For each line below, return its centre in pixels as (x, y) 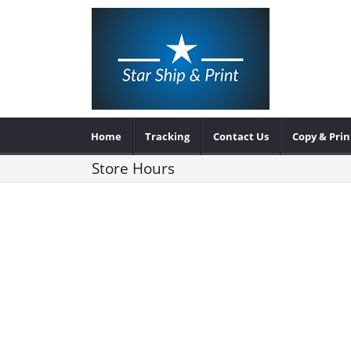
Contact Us (241, 136)
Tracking (167, 136)
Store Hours (133, 168)
